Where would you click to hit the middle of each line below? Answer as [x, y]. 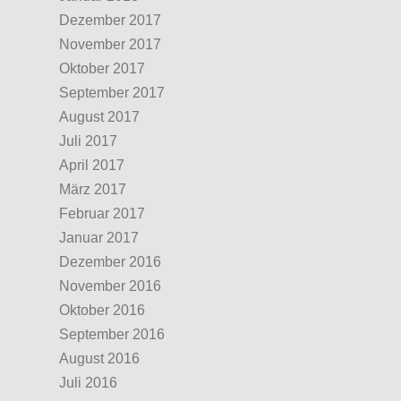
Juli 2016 [88, 383]
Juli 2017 [88, 141]
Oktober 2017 [102, 68]
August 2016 [99, 358]
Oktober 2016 [102, 310]
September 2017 [112, 93]
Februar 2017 [102, 213]
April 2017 [92, 165]
